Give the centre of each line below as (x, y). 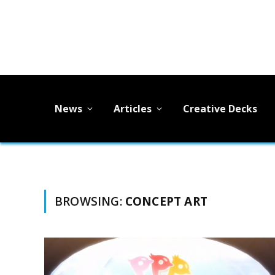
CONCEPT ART (166, 201)
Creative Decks (220, 108)
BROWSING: (90, 201)
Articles (133, 108)
